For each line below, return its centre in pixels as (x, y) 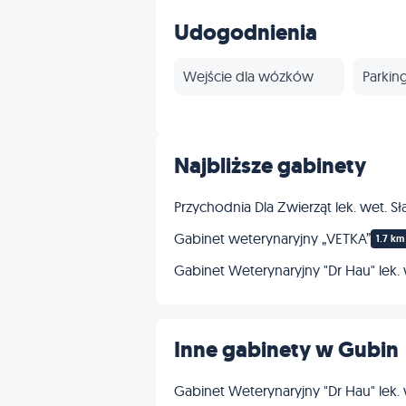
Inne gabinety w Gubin (286, 350)
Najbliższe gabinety (270, 166)
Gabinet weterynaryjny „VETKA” (272, 239)
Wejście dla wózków (248, 77)
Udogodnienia (246, 33)
